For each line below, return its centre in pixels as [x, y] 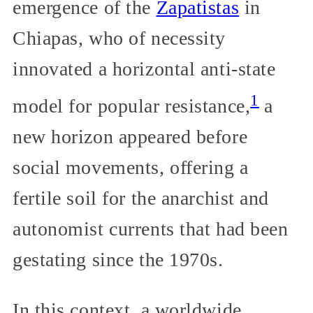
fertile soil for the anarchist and [141, 198]
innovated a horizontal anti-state [144, 68]
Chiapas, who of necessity [119, 38]
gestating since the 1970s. [118, 260]
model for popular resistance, [132, 106]
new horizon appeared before [130, 137]
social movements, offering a [131, 168]
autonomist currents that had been [151, 229]
